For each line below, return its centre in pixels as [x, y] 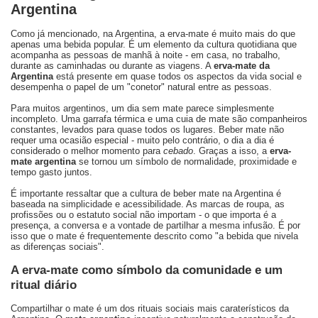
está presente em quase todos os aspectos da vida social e [177, 77]
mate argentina [43, 162]
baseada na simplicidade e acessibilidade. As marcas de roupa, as [148, 204]
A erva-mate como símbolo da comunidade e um [147, 270]
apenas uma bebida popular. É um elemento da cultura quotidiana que [154, 45]
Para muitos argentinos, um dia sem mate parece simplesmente [142, 109]
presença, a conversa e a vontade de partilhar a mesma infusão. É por [155, 226]
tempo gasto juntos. [51, 172]
